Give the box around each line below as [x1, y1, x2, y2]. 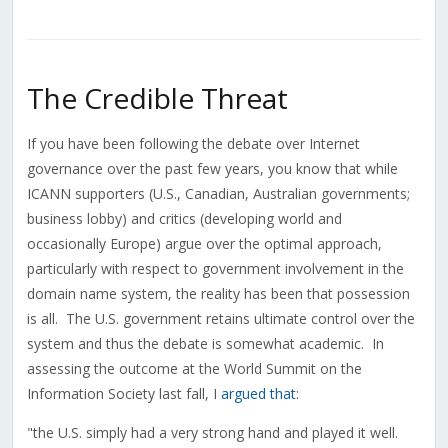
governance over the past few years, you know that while [26, 159, 398, 179]
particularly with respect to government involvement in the [26, 259, 404, 279]
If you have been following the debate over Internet [26, 134, 360, 154]
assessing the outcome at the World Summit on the [26, 359, 362, 379]
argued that [220, 384, 296, 404]
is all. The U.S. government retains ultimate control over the [26, 309, 415, 329]
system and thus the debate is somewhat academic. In [26, 334, 384, 354]
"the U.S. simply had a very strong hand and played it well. [26, 423, 402, 443]
